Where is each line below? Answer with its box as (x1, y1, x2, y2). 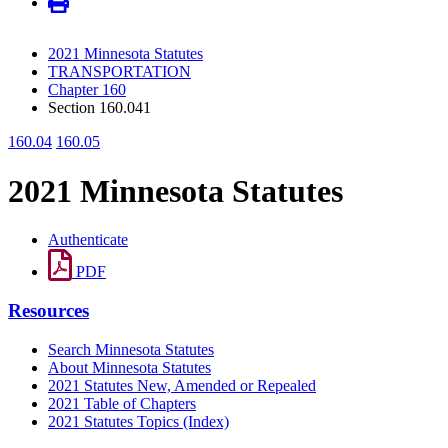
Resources (8, 299, 89, 321)
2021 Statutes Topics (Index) (48, 412, 229, 430)
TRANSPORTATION (48, 63, 191, 81)
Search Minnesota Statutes (48, 340, 214, 358)
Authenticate (48, 231, 128, 249)
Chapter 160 (48, 81, 126, 99)
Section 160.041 (48, 99, 151, 117)
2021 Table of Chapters (48, 394, 196, 412)
